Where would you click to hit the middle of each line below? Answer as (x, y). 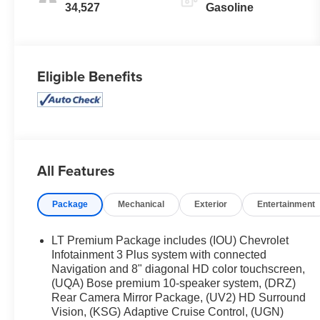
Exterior (211, 204)
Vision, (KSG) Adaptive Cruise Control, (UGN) (168, 311)
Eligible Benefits (90, 76)
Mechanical (141, 204)
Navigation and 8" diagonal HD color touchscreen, (179, 269)
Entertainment (286, 204)
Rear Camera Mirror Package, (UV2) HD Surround (179, 297)
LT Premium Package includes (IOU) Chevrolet (170, 240)
